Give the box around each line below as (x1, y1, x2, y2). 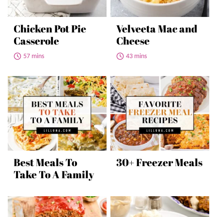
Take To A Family (14, 167, 94, 181)
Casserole (14, 33, 59, 47)
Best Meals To (14, 155, 77, 169)
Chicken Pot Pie (14, 21, 86, 35)
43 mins (126, 52, 147, 60)
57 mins (23, 52, 44, 60)
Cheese (116, 33, 150, 47)
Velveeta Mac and (116, 21, 197, 35)
